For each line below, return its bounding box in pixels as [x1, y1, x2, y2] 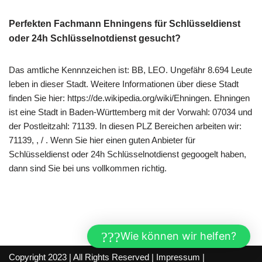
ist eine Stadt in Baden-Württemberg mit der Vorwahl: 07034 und [9, 107, 252, 118]
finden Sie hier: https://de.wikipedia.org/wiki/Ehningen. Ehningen [9, 93, 250, 104]
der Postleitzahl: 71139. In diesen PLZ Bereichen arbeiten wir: [9, 121, 242, 132]
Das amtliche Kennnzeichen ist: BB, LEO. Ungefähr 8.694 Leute [9, 65, 252, 75]
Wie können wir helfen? [120, 230, 236, 242]
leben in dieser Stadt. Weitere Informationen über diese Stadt [9, 79, 239, 89]
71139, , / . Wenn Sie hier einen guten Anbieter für [9, 135, 195, 146]
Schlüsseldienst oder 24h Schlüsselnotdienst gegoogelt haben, [9, 149, 246, 160]
